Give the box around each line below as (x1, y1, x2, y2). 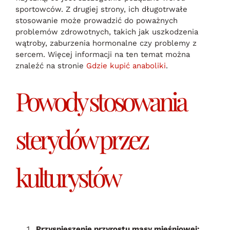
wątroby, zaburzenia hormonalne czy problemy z (15, 38, 197, 48)
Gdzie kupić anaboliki (86, 61, 166, 70)
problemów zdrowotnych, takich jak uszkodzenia (15, 27, 198, 36)
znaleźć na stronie (15, 61, 86, 70)
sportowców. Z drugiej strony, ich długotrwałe (15, 4, 187, 14)
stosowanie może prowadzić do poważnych (15, 15, 178, 25)
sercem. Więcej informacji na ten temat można (15, 49, 190, 59)
